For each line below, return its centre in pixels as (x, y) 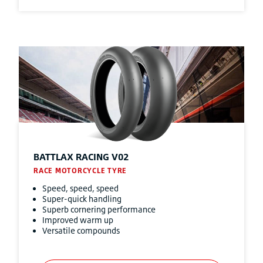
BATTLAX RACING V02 (81, 157)
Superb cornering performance (99, 209)
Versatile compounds (81, 230)
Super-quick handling (82, 199)
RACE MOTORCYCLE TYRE (80, 171)
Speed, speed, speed (80, 188)
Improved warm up (78, 220)
